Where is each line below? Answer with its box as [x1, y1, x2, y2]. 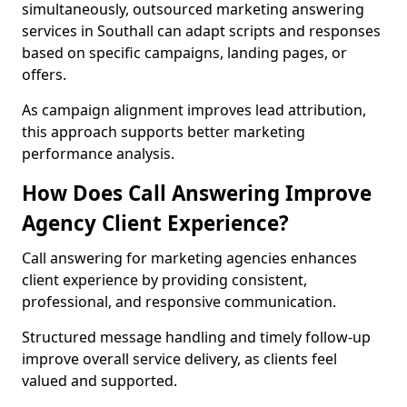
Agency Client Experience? [22, 209, 289, 237]
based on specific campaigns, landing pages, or [22, 43, 347, 63]
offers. [22, 65, 66, 84]
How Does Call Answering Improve [22, 179, 372, 207]
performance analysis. [22, 144, 174, 164]
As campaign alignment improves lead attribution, [22, 100, 366, 120]
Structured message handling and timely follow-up [22, 327, 371, 347]
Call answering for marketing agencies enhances [22, 248, 357, 268]
